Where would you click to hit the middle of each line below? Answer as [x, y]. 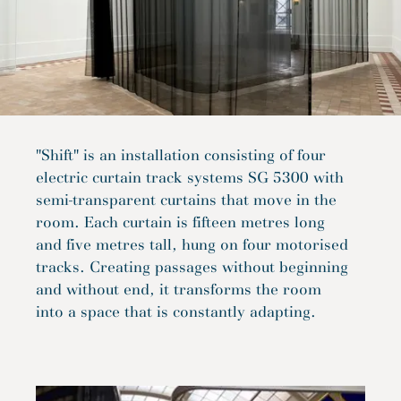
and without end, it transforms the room [179, 289]
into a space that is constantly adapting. [176, 311]
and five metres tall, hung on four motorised [192, 244]
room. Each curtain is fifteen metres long [180, 222]
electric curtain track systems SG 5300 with [190, 177]
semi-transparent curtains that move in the [186, 200]
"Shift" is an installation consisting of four [181, 155]
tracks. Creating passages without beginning [192, 267]
